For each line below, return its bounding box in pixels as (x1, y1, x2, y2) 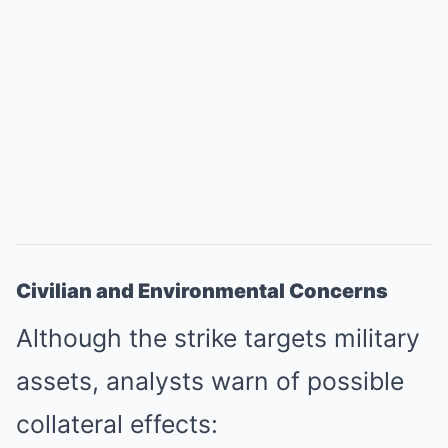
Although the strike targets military (16, 323, 420, 353)
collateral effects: (16, 409, 218, 439)
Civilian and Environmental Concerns (16, 279, 388, 303)
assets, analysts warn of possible (16, 366, 404, 396)
